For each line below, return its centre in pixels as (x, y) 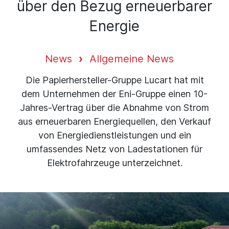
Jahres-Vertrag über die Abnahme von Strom (114, 107)
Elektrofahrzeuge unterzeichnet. (114, 163)
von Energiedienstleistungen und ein (114, 135)
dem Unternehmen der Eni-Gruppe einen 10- (114, 94)
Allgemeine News (132, 59)
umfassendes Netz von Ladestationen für (114, 149)
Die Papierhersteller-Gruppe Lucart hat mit (114, 80)
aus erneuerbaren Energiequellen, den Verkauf (114, 121)
